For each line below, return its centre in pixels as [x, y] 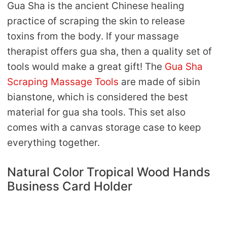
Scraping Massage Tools [63, 82]
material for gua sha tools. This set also [96, 112]
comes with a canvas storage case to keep [104, 128]
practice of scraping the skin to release [96, 21]
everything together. [53, 143]
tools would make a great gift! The [86, 67]
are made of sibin [159, 82]
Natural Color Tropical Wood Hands [109, 172]
